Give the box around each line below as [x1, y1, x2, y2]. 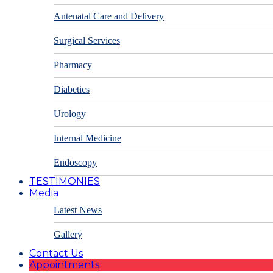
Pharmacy [54, 60, 92, 71]
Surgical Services [54, 35, 120, 46]
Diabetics [54, 84, 90, 95]
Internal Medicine [54, 133, 121, 144]
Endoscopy [54, 157, 97, 168]
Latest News [54, 205, 102, 216]
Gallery [54, 229, 82, 240]
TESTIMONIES [29, 175, 100, 188]
